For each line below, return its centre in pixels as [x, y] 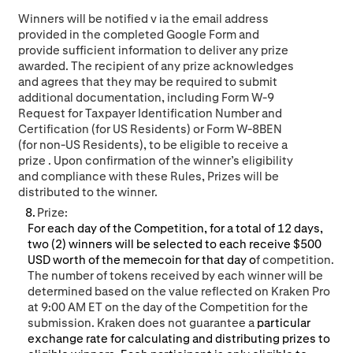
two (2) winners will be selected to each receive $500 [174, 244]
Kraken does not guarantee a [176, 323]
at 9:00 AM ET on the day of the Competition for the [167, 307]
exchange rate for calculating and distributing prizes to [178, 339]
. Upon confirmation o [107, 160]
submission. [62, 323]
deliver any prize [244, 50]
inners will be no [75, 18]
